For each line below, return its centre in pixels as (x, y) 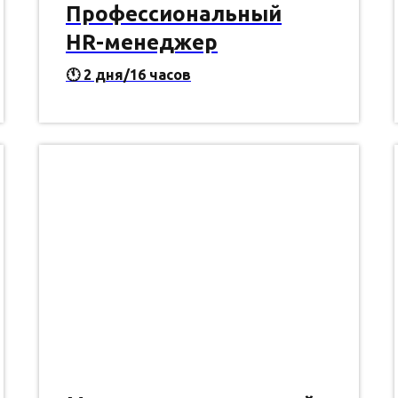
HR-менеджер (142, 43)
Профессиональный (174, 14)
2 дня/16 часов (135, 75)
